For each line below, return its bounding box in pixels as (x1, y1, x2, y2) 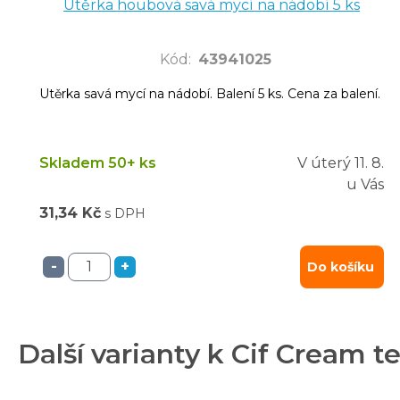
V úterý (297, 154, 351, 171)
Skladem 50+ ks (39, 154, 156, 171)
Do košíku (307, 258, 374, 275)
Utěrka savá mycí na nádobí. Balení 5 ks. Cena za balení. (39, 85, 380, 102)
